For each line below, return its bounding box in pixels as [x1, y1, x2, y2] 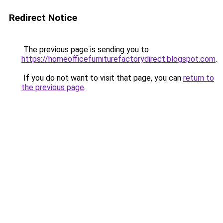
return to [183, 73, 214, 83]
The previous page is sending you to [21, 45, 149, 54]
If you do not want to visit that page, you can [21, 73, 183, 83]
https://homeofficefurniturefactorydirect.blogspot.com [21, 54, 216, 64]
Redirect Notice [9, 12, 77, 23]
